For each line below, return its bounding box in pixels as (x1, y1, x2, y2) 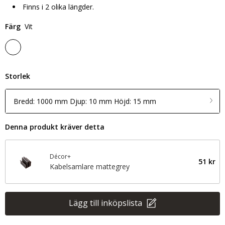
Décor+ (50, 152, 71, 161)
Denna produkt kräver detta (5, 122, 104, 132)
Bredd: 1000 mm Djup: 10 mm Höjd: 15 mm (14, 96, 156, 106)
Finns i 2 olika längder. (23, 2, 94, 12)
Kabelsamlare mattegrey (50, 162, 130, 171)
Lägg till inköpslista (68, 197, 144, 208)
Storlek (5, 71, 30, 81)
